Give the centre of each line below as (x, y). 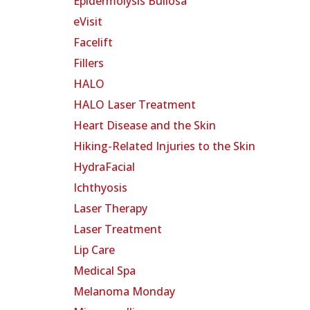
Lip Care (94, 250)
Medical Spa (104, 271)
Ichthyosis (100, 188)
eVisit (88, 22)
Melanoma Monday (124, 292)
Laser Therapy (110, 209)
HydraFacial (104, 167)
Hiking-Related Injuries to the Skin (164, 146)
